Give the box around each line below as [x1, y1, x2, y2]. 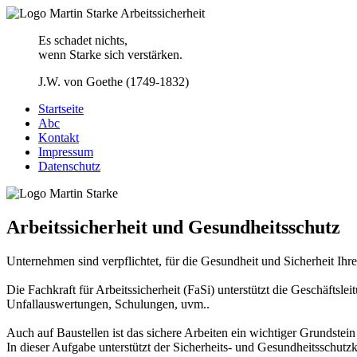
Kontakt [38, 131, 79, 144]
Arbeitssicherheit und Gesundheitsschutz [6, 216, 340, 237]
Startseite [38, 102, 84, 116]
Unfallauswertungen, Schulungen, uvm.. [6, 296, 210, 311]
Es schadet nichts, [38, 33, 127, 47]
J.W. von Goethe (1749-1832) [38, 75, 189, 88]
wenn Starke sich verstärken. [38, 48, 182, 61]
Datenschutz [38, 159, 100, 173]
